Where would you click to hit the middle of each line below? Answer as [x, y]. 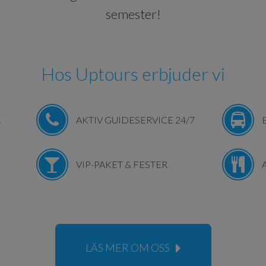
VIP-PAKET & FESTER [121, 164]
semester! [133, 14]
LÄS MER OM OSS [127, 248]
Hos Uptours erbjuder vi [133, 74]
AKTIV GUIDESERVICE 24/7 [135, 120]
